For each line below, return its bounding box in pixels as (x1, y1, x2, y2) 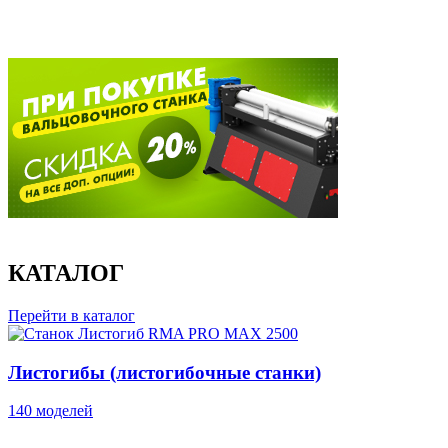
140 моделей (8, 402, 93, 420)
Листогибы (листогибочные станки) (8, 361, 321, 383)
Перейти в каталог (8, 306, 135, 324)
